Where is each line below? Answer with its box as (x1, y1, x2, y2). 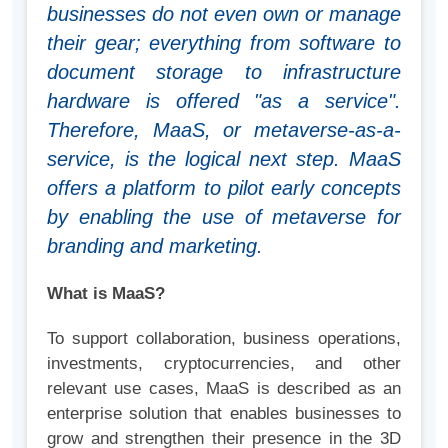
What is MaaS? (47, 284, 165, 304)
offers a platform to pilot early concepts (47, 177, 401, 200)
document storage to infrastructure (47, 61, 401, 84)
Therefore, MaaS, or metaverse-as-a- (47, 119, 401, 142)
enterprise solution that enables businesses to (47, 404, 401, 424)
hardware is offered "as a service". (47, 90, 401, 113)
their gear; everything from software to (47, 32, 401, 55)
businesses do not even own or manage (47, 3, 401, 26)
